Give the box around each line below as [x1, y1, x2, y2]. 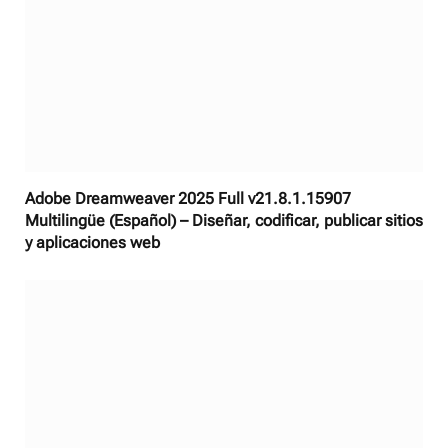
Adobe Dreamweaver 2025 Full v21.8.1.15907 [25, 188, 351, 208]
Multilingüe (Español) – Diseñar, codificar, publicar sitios [25, 210, 423, 230]
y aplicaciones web [25, 232, 160, 252]
